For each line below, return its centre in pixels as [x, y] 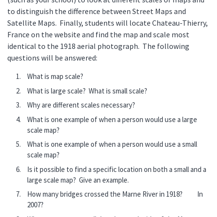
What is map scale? [55, 77]
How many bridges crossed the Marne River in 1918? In [115, 194]
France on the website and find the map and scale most [98, 35]
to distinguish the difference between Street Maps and [97, 11]
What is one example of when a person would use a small [112, 144]
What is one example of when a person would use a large [112, 119]
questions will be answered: [52, 58]
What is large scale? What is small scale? [87, 91]
